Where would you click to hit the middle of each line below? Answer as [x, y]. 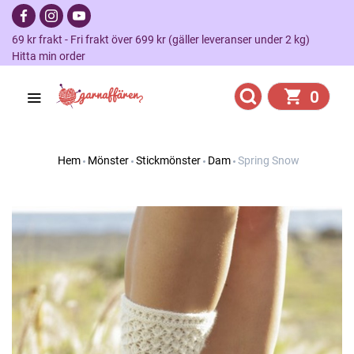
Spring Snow [268, 160]
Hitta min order [49, 56]
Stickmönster [168, 160]
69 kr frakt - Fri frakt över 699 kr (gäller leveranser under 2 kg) [166, 40]
